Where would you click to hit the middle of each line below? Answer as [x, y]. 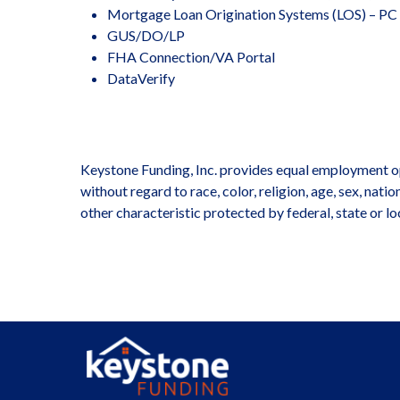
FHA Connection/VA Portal [192, 57]
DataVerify [142, 78]
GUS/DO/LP [146, 35]
